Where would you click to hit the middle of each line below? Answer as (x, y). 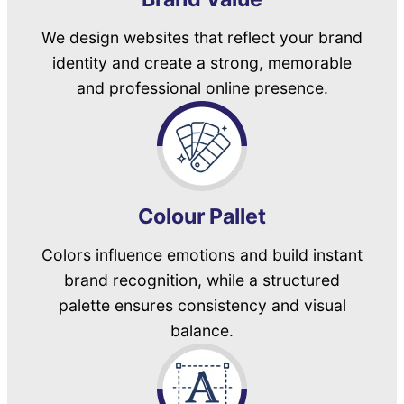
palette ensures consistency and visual (202, 305)
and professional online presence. (202, 87)
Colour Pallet (202, 216)
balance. (202, 330)
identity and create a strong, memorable (202, 62)
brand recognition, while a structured (202, 280)
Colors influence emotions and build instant (202, 254)
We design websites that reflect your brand (202, 37)
